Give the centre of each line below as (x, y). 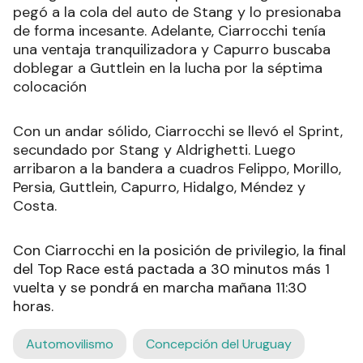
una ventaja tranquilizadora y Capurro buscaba (172, 49)
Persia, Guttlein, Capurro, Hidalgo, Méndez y (159, 187)
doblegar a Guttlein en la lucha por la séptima (168, 68)
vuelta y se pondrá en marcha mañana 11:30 (160, 288)
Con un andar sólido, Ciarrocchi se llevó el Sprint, (178, 131)
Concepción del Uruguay (219, 344)
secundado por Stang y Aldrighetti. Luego (154, 150)
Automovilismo (70, 344)
